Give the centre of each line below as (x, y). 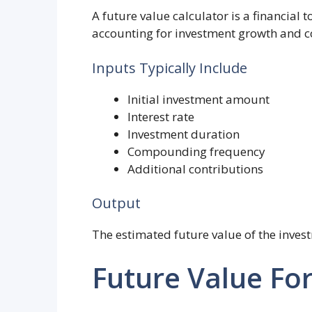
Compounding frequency (196, 151)
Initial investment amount (198, 99)
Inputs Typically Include (170, 68)
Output (116, 203)
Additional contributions (195, 169)
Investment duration (184, 134)
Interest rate (161, 116)
